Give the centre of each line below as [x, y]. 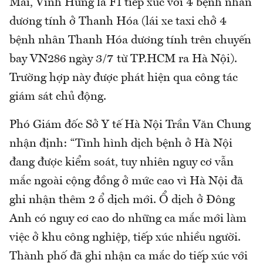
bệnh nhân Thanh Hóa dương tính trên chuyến [130, 41]
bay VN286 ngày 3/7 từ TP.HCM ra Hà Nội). [123, 60]
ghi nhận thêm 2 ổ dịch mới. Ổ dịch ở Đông [122, 200]
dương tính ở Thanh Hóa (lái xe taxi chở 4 [118, 22]
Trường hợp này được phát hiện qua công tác [124, 78]
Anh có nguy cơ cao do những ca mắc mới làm [128, 219]
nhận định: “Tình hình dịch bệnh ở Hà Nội [121, 144]
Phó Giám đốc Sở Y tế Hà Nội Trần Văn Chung [130, 125]
